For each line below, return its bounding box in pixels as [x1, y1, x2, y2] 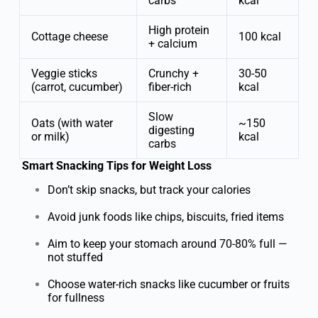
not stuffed [47, 250, 103, 264]
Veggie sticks [31, 66, 97, 80]
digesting [148, 123, 194, 137]
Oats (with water [31, 116, 113, 130]
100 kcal [238, 29, 281, 43]
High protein [148, 23, 209, 37]
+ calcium [148, 36, 197, 50]
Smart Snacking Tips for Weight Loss [18, 158, 212, 172]
